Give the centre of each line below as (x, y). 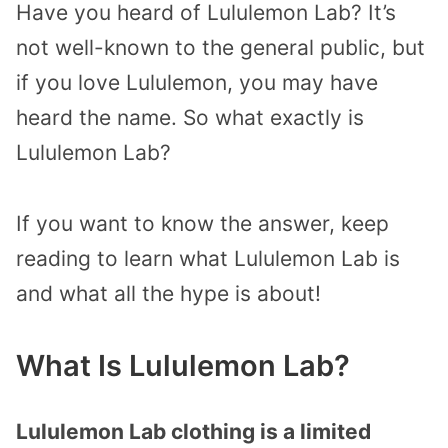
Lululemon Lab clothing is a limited (193, 431)
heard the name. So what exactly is (190, 118)
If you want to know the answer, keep (202, 224)
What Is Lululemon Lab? (183, 365)
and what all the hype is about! (168, 294)
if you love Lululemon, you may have (197, 83)
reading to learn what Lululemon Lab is (208, 259)
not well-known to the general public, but (220, 48)
